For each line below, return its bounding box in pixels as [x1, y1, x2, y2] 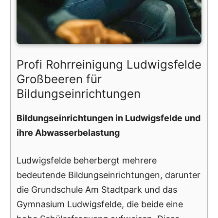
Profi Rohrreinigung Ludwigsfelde [17, 57, 201, 72]
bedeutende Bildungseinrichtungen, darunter [17, 169, 200, 180]
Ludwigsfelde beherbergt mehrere [17, 155, 157, 165]
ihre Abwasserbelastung [17, 127, 120, 138]
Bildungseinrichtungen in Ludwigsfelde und [17, 112, 200, 123]
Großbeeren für [17, 72, 102, 86]
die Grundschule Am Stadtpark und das [17, 184, 177, 195]
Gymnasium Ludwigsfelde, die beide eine [17, 199, 183, 209]
